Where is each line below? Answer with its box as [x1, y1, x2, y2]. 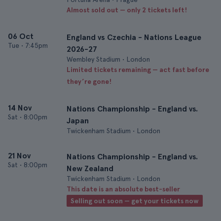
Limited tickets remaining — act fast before [67, 66, 209, 74]
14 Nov [8, 103, 32, 112]
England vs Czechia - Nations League [67, 33, 201, 42]
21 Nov [8, 151, 31, 160]
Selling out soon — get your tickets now [71, 197, 199, 205]
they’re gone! [67, 77, 111, 85]
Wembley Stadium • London [67, 55, 150, 63]
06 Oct [8, 32, 34, 41]
